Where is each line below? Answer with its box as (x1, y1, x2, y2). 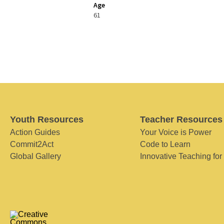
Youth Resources (10, 114, 83, 124)
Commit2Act (10, 140, 53, 148)
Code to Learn (139, 140, 190, 148)
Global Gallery (10, 152, 61, 160)
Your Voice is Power (139, 128, 211, 136)
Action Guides (10, 128, 60, 136)
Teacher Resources (139, 114, 222, 124)
